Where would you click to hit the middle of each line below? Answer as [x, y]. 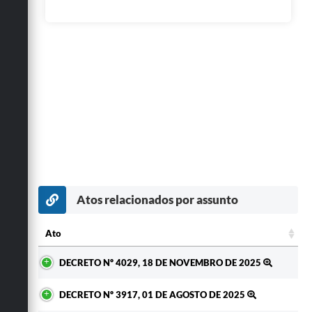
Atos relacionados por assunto [157, 199]
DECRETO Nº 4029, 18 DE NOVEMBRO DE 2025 [161, 262]
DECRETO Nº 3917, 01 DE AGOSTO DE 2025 [153, 294]
